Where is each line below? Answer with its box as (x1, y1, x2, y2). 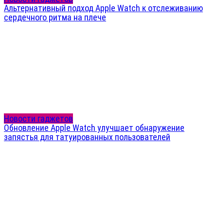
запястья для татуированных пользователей (4, 132, 170, 143)
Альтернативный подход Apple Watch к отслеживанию (4, 3, 203, 14)
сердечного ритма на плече (4, 12, 106, 23)
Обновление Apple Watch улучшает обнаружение (4, 123, 184, 133)
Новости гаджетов (4, 113, 73, 124)
